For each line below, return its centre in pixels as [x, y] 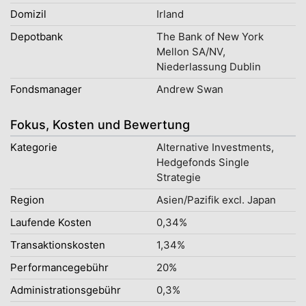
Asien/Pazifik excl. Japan [216, 200]
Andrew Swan [190, 89]
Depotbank [37, 37]
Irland [170, 14]
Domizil [28, 14]
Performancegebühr [59, 267]
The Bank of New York [210, 37]
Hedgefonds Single [203, 162]
